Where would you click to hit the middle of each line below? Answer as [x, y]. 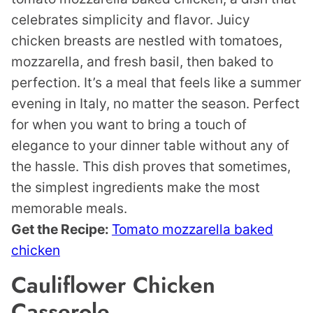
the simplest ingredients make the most [136, 188]
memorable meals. [69, 209]
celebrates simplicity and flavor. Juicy [131, 20]
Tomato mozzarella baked [192, 230]
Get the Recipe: [61, 230]
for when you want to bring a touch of [129, 125]
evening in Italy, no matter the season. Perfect [155, 104]
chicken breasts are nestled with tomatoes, [147, 41]
